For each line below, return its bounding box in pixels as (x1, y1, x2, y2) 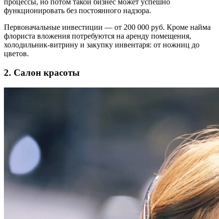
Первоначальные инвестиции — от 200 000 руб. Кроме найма (4, 23, 211, 32)
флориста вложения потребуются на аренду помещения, (4, 32, 191, 41)
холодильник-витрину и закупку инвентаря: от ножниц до (4, 41, 199, 49)
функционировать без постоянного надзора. (4, 6, 151, 15)
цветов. (4, 49, 29, 58)
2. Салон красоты (4, 67, 80, 78)
